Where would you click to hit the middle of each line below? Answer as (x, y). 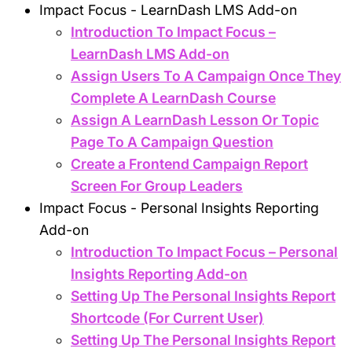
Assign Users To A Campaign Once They (206, 75)
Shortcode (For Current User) (167, 317)
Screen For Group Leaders (157, 185)
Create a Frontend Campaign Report (189, 163)
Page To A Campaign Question (172, 141)
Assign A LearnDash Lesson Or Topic (195, 119)
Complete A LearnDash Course (173, 97)
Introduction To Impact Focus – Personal (204, 251)
